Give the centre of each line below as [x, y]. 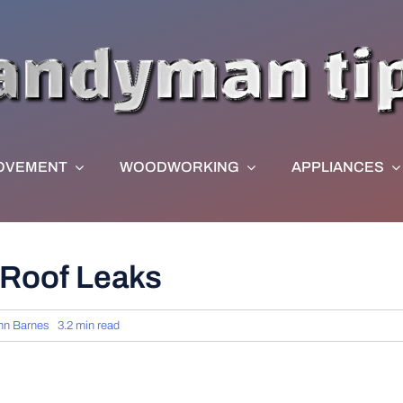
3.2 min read [89, 326]
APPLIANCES [337, 167]
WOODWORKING [179, 167]
